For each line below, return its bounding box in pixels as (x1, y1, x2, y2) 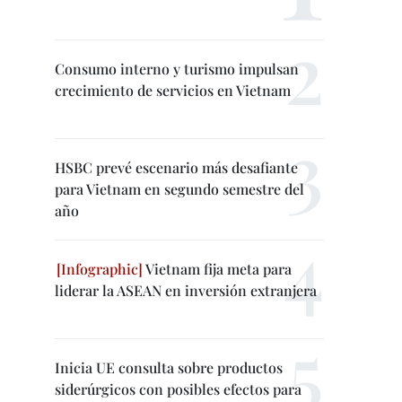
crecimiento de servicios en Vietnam (55, 81, 291, 100)
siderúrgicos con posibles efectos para (55, 380, 301, 398)
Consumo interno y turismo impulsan (55, 59, 299, 78)
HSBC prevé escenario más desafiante (55, 158, 298, 177)
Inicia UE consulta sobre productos (55, 358, 283, 377)
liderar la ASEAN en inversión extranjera (55, 281, 317, 300)
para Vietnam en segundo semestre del (55, 179, 304, 198)
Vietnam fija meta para (143, 259, 292, 278)
